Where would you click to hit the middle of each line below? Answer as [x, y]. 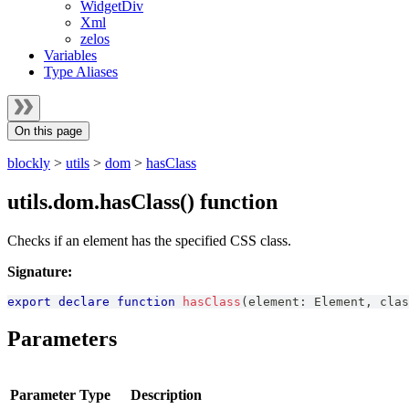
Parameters [62, 338]
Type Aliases [81, 72]
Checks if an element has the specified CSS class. [149, 240]
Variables [70, 55]
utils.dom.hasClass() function [142, 201]
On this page [48, 131]
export [29, 301]
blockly [29, 163]
